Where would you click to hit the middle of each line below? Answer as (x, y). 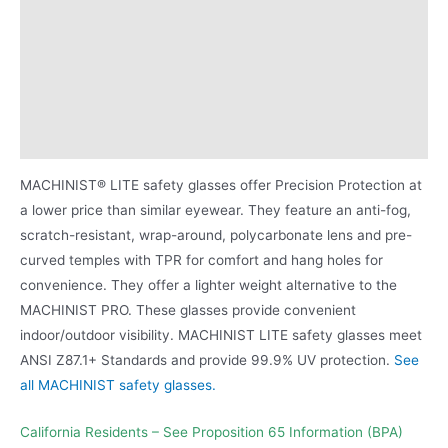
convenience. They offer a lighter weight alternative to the (208, 285)
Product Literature (82, 139)
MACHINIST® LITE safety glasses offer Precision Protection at (221, 185)
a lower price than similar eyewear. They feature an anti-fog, (215, 210)
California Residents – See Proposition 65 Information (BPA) (211, 431)
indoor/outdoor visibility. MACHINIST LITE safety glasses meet (221, 335)
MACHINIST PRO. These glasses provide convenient (188, 310)
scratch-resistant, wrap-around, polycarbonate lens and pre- (216, 235)
